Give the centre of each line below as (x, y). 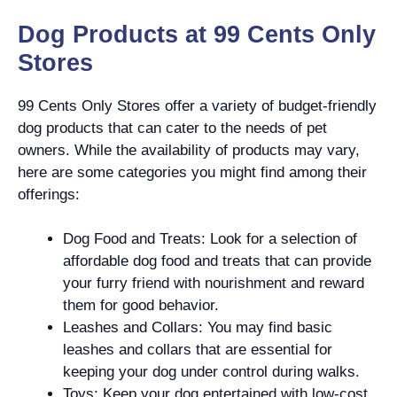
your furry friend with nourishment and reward (214, 283)
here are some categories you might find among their (192, 172)
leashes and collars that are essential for (198, 350)
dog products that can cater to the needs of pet (172, 128)
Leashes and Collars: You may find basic (198, 327)
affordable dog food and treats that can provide (217, 261)
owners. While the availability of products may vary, (189, 150)
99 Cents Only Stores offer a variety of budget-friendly (197, 105)
